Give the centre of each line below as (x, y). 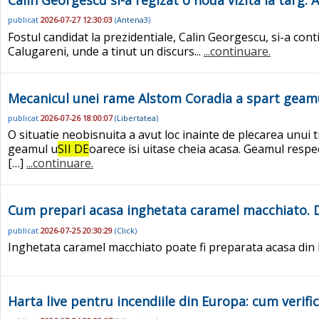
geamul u (33, 149)
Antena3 (132, 20)
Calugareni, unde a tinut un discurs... (106, 51)
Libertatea (136, 118)
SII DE (73, 149)
